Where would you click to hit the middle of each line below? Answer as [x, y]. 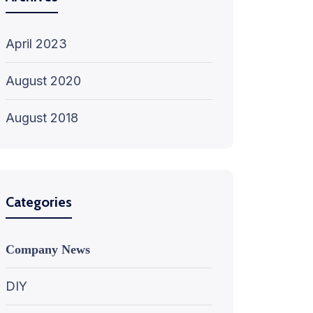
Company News [48, 249]
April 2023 [36, 44]
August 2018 [42, 118]
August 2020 [43, 81]
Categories [39, 202]
